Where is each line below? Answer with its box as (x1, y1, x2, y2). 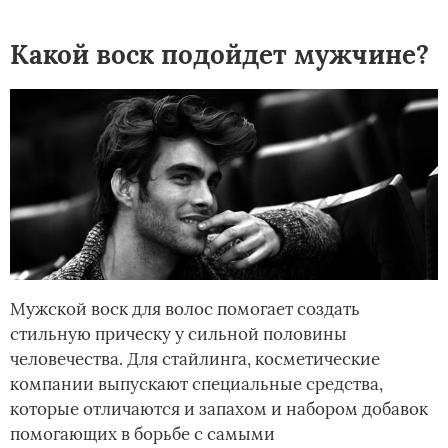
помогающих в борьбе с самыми (10, 422, 275, 445)
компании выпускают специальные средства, (10, 372, 383, 395)
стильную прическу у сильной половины (10, 322, 347, 345)
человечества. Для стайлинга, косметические (10, 347, 380, 370)
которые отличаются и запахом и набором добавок (10, 397, 428, 420)
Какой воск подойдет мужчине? (10, 37, 429, 71)
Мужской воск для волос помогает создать (10, 297, 360, 320)
